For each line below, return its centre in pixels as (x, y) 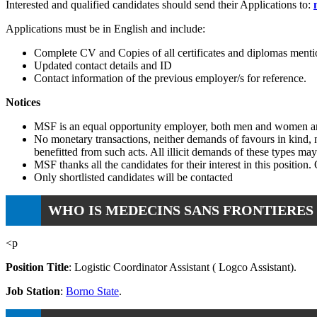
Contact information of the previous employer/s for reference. (170, 78)
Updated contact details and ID (103, 65)
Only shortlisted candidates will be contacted (133, 177)
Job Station (33, 291)
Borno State (92, 291)
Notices (23, 102)
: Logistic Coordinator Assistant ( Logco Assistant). (183, 267)
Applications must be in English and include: (105, 28)
